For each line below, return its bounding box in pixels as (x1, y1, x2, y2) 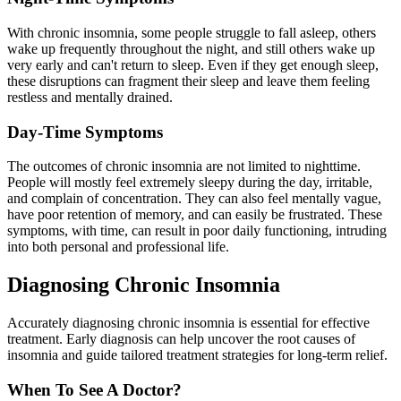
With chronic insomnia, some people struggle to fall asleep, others (7, 24, 376, 40)
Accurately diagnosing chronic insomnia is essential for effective (7, 315, 370, 331)
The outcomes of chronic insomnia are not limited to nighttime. (7, 158, 361, 175)
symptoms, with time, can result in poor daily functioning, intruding (7, 223, 387, 239)
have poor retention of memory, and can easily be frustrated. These (7, 207, 382, 223)
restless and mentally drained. (7, 89, 173, 105)
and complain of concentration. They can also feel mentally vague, (7, 191, 381, 207)
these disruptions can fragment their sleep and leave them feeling (7, 73, 370, 89)
